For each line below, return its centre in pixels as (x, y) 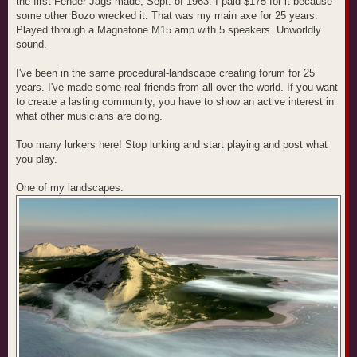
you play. (37, 159)
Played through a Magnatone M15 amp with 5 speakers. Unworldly (169, 29)
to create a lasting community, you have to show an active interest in (175, 101)
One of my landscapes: (70, 187)
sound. (31, 44)
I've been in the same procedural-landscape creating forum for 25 (165, 73)
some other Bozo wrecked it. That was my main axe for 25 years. (167, 15)
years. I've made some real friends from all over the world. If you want (177, 87)
